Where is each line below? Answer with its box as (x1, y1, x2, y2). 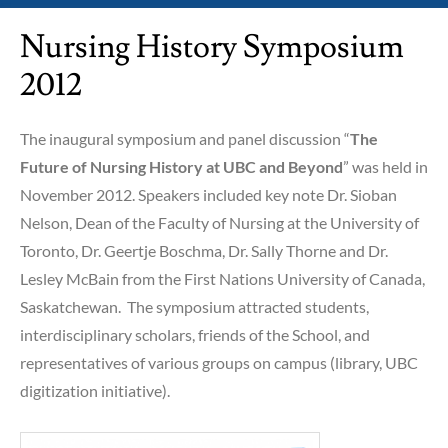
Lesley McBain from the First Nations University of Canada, (20, 269, 425, 289)
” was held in (343, 157, 428, 177)
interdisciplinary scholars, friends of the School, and (20, 325, 370, 345)
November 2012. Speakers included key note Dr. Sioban (20, 185, 397, 205)
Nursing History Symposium (20, 26, 404, 69)
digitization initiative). (20, 381, 170, 401)
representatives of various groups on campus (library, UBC (20, 353, 418, 373)
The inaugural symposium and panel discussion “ (20, 129, 350, 149)
